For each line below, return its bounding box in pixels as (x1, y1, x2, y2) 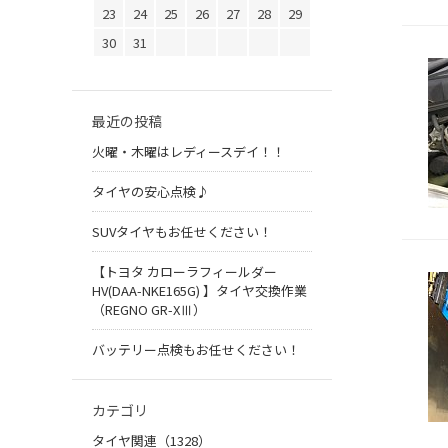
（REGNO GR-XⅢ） (92, 300, 206, 320)
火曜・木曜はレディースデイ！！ (92, 142, 285, 162)
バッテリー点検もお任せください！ (92, 340, 300, 360)
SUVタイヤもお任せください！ (92, 222, 272, 242)
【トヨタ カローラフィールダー (92, 262, 277, 282)
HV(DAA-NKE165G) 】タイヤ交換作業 (92, 281, 307, 301)
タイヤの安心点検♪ (92, 182, 209, 202)
